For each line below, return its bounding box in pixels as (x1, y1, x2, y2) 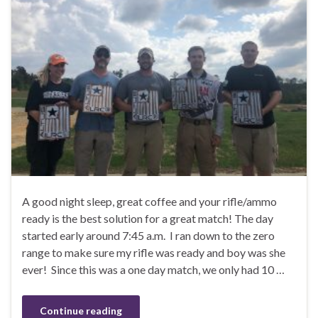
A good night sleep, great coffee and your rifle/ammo (22, 194, 277, 208)
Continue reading (40, 304, 122, 317)
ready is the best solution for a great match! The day (22, 211, 273, 225)
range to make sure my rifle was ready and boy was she (22, 245, 285, 259)
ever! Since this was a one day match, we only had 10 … (22, 262, 285, 276)
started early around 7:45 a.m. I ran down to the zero (22, 228, 275, 242)
